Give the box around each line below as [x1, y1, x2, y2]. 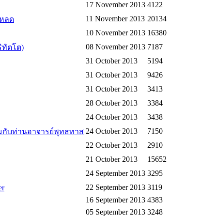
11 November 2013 [86, 15, 145, 23]
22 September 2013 [86, 183, 145, 192]
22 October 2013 [86, 141, 138, 150]
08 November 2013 [86, 43, 145, 51]
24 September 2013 [86, 169, 145, 178]
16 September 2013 [86, 196, 145, 204]
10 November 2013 [86, 29, 145, 37]
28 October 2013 [86, 99, 138, 108]
